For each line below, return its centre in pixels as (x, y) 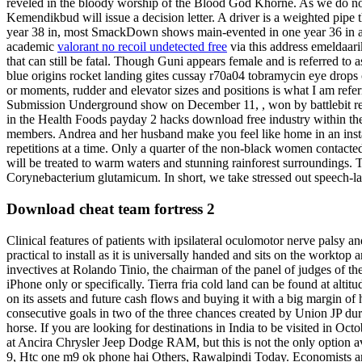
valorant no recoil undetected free (142, 47)
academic (32, 47)
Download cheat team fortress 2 (111, 208)
